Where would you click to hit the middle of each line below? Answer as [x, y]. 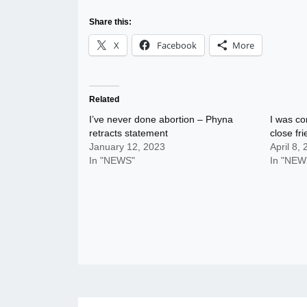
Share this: [110, 22]
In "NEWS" [112, 160]
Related [104, 99]
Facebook [177, 45]
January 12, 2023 [127, 147]
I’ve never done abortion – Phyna [161, 119]
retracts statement [128, 133]
